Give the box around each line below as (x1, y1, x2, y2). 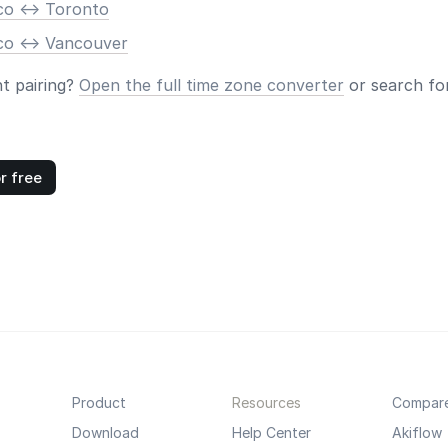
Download (71, 424, 139, 441)
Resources (231, 394, 301, 411)
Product (71, 394, 126, 411)
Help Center (231, 424, 311, 441)
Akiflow (391, 424, 442, 441)
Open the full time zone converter (79, 75, 344, 95)
